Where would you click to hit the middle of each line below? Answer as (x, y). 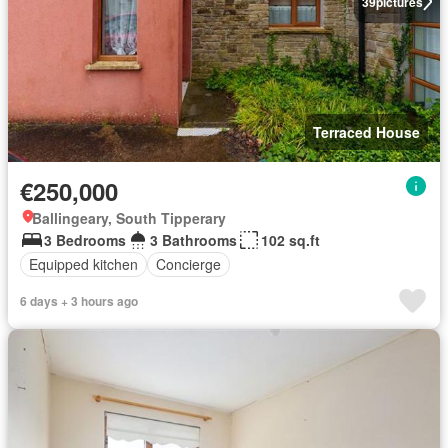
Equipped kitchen (83, 264)
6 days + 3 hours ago (79, 300)
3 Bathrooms (193, 239)
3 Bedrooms (85, 239)
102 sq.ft (290, 239)
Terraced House (366, 131)
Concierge (188, 264)
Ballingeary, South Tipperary (129, 217)
